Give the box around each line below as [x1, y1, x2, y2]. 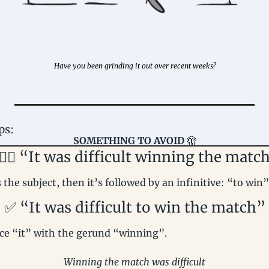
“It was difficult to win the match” [16, 198, 265, 217]
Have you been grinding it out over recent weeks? [53, 61, 216, 71]
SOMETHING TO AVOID [73, 134, 187, 147]
